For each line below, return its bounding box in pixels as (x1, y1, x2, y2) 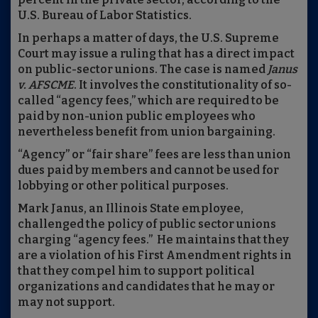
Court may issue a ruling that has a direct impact (18, 47, 295, 61)
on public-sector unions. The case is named (18, 62, 268, 77)
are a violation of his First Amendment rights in (18, 248, 292, 263)
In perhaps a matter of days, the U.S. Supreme (18, 31, 279, 45)
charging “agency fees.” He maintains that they (18, 233, 289, 247)
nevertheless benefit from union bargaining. (18, 125, 275, 139)
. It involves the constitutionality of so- (74, 78, 292, 92)
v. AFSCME (18, 78, 74, 92)
